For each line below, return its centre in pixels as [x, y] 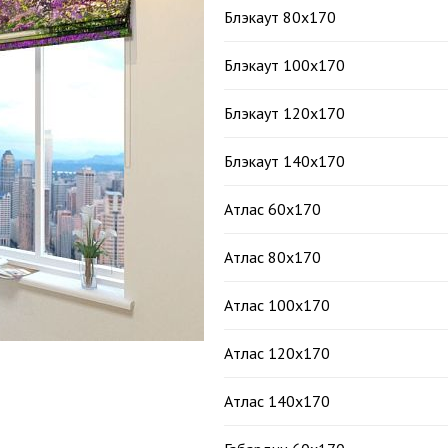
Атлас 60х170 [272, 209]
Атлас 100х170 [277, 305]
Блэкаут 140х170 [284, 161]
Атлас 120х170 [277, 353]
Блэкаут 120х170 [284, 113]
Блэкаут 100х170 [284, 65]
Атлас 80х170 [272, 257]
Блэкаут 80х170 [280, 17]
